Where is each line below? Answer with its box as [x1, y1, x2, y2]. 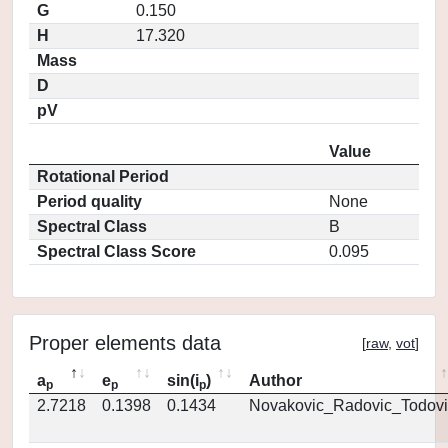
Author [249, 372, 302, 389]
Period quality [37, 193, 142, 210]
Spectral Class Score [37, 243, 196, 260]
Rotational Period [37, 168, 169, 185]
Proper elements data [29, 332, 221, 354]
